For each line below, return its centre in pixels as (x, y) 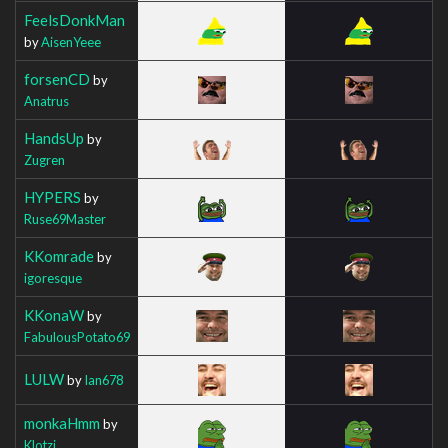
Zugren (44, 159)
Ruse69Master (65, 218)
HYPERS (52, 196)
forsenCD (57, 78)
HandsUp (54, 137)
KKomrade (59, 255)
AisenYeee (71, 41)
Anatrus (46, 100)
